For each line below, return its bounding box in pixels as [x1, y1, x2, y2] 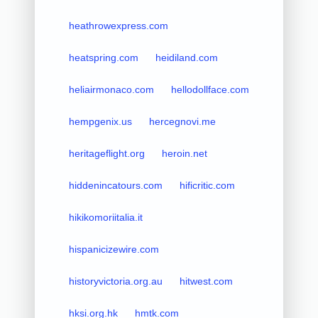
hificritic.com [179, 179, 235, 191]
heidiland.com [155, 51, 218, 63]
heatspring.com [68, 51, 138, 63]
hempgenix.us [68, 115, 132, 127]
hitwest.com [179, 275, 233, 287]
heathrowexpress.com [68, 19, 168, 31]
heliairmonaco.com [68, 83, 154, 95]
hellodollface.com [170, 83, 249, 95]
